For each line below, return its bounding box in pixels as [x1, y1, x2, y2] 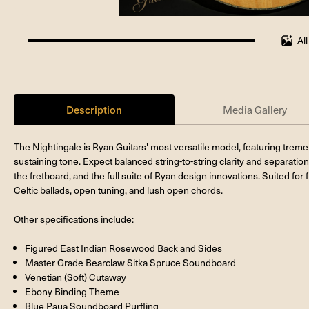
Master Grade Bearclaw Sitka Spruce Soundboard [25, 255, 237, 269]
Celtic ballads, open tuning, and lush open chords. [14, 183, 223, 197]
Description [66, 101, 123, 117]
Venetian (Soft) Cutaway [25, 270, 127, 283]
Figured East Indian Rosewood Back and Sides [25, 241, 223, 255]
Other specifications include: [14, 212, 134, 226]
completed [27, 53, 72, 67]
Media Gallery [223, 102, 288, 117]
